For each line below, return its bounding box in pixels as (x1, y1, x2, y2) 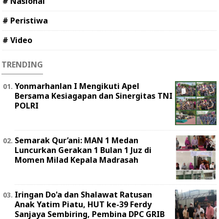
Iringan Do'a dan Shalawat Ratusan (15, 189, 152, 200)
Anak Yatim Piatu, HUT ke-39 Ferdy (15, 199, 152, 210)
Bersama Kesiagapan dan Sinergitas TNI (15, 90, 173, 102)
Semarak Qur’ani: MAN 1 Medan (15, 135, 138, 146)
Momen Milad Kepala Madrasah (15, 154, 138, 166)
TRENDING (1, 59, 43, 70)
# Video (2, 35, 32, 46)
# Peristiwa (2, 15, 48, 26)
